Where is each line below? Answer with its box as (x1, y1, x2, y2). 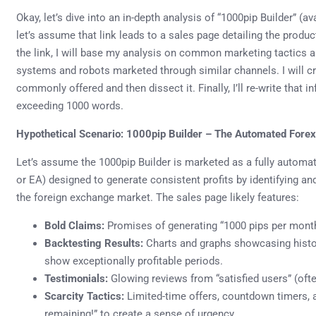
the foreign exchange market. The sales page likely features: (16, 190, 299, 204)
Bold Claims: (44, 219, 104, 232)
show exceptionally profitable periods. (44, 254, 223, 267)
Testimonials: (44, 272, 108, 285)
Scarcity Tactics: (44, 289, 124, 303)
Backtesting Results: (44, 236, 143, 250)
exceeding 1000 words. (16, 99, 123, 112)
